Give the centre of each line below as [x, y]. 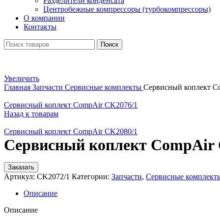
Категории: [91, 177]
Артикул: [20, 177]
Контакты [40, 27]
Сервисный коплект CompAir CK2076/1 [71, 105]
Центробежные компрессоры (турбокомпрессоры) [127, 9]
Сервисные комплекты [104, 87]
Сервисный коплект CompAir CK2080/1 [71, 131]
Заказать [21, 167]
